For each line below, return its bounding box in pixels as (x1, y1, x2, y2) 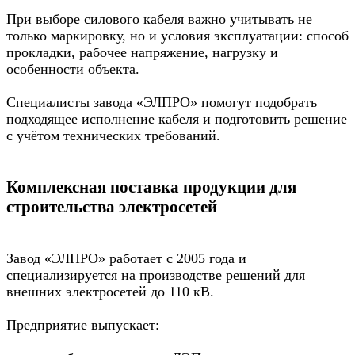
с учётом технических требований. (6, 128, 220, 143)
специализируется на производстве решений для (6, 267, 305, 284)
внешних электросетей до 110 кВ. (6, 284, 214, 300)
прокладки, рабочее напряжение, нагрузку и (6, 44, 278, 60)
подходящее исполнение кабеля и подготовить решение (6, 111, 347, 127)
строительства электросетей (6, 197, 217, 217)
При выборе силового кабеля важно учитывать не (6, 11, 312, 27)
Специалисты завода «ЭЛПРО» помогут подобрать (6, 94, 317, 110)
